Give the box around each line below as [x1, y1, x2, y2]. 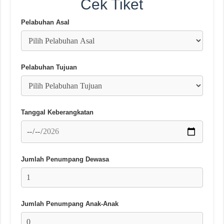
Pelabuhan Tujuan [21, 63, 77, 71]
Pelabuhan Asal [21, 18, 70, 26]
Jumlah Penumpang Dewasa [21, 155, 109, 163]
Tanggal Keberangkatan [21, 108, 94, 116]
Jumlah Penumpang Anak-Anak [21, 199, 119, 207]
